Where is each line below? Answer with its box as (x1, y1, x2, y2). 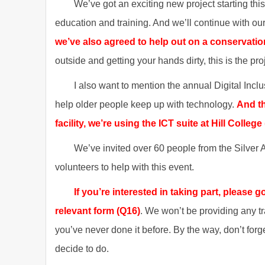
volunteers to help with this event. (55, 162, 194, 172)
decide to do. (55, 244, 109, 254)
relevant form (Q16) (55, 206, 140, 216)
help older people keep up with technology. (55, 99, 237, 109)
